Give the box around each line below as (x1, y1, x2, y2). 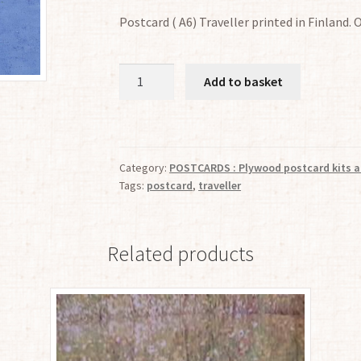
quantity (118, 105, 166, 122)
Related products (107, 240, 254, 267)
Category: (119, 160, 170, 175)
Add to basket (203, 73, 283, 89)
